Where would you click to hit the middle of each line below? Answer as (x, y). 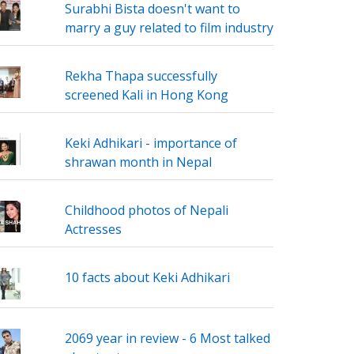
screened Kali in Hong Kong (146, 94)
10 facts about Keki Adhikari (147, 277)
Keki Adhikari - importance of (151, 143)
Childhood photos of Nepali (146, 210)
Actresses (93, 229)
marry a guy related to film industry (169, 27)
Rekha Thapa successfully (141, 75)
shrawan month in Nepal (138, 162)
